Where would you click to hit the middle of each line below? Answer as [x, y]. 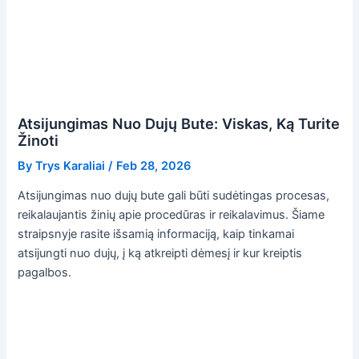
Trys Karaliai [71, 165]
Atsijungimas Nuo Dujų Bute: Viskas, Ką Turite [179, 123]
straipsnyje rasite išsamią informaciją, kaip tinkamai [156, 234]
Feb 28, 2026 [154, 165]
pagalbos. [45, 273]
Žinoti [38, 140]
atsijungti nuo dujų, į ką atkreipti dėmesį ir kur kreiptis [160, 254]
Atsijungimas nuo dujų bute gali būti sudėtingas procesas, [174, 196]
